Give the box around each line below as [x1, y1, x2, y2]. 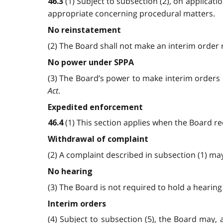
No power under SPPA [48, 57, 134, 67]
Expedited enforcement [48, 102, 143, 112]
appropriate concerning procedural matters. [48, 8, 215, 19]
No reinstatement [48, 25, 121, 35]
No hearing [48, 166, 93, 176]
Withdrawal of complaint [48, 134, 148, 144]
